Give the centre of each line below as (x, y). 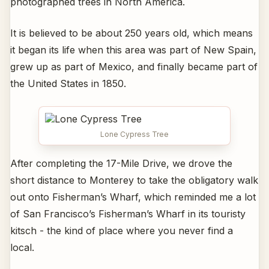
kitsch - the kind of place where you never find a (122, 231)
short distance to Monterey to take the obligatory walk (134, 180)
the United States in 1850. (68, 84)
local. (22, 248)
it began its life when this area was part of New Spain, (133, 50)
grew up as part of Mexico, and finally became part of (134, 67)
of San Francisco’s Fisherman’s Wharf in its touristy (128, 214)
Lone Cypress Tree (134, 134)
